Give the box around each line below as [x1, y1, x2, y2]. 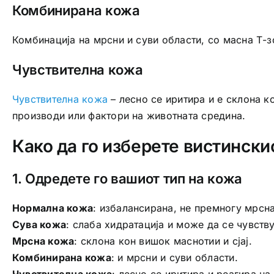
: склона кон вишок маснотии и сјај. [74, 234, 252, 247]
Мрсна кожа [12, 234, 75, 247]
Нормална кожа [12, 201, 94, 214]
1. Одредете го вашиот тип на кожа [12, 170, 243, 187]
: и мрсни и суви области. [111, 251, 238, 264]
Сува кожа [12, 218, 67, 231]
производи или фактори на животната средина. [12, 109, 246, 122]
